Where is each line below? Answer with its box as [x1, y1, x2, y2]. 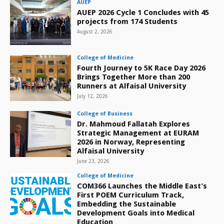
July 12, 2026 [77, 93, 108, 99]
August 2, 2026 [77, 28, 113, 34]
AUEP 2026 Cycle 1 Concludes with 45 [77, 7, 209, 17]
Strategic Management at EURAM [77, 128, 199, 138]
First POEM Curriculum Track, [77, 190, 184, 200]
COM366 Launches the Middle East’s [77, 181, 207, 191]
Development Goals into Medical [77, 208, 195, 218]
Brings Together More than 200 [77, 72, 190, 82]
